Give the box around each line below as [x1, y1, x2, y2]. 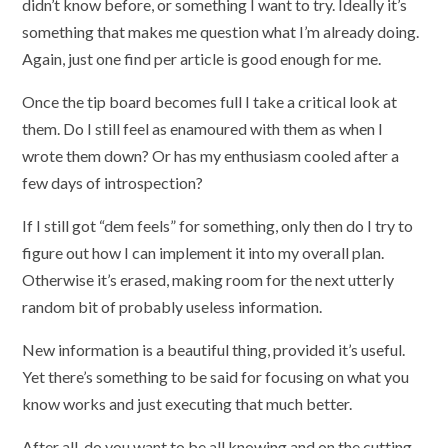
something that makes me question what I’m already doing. [22, 21, 420, 41]
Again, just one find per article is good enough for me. [22, 48, 382, 68]
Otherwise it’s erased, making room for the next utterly [22, 269, 395, 289]
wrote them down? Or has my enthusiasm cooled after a [22, 145, 400, 165]
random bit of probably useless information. [22, 296, 323, 316]
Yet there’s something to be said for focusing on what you [22, 366, 410, 386]
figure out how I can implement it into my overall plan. [22, 242, 385, 262]
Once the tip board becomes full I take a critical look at [22, 91, 398, 111]
